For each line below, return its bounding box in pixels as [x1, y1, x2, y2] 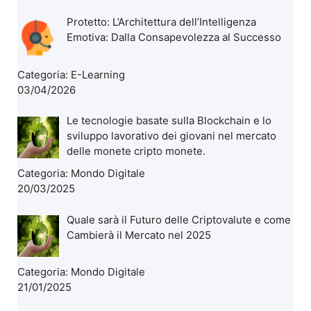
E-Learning [71, 67, 125, 81]
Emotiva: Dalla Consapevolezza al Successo [67, 31, 282, 44]
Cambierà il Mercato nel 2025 [67, 228, 212, 242]
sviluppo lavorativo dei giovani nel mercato [67, 129, 277, 143]
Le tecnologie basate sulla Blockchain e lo [67, 114, 272, 128]
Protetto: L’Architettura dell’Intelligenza [67, 15, 257, 29]
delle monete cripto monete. [67, 144, 206, 158]
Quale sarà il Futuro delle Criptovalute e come [67, 212, 292, 226]
